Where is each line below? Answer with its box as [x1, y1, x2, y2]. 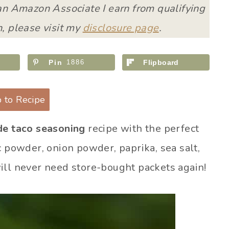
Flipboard [143, 58, 179, 66]
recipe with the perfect [85, 122, 199, 135]
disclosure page [82, 21, 159, 35]
